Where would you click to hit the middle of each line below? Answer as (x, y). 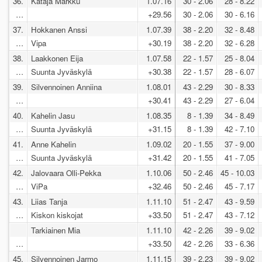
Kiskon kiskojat (58, 215)
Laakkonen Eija (57, 58)
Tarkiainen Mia (56, 230)
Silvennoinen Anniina (66, 87)
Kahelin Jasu (53, 115)
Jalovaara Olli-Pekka (66, 173)
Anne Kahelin (54, 144)
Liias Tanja (49, 201)
